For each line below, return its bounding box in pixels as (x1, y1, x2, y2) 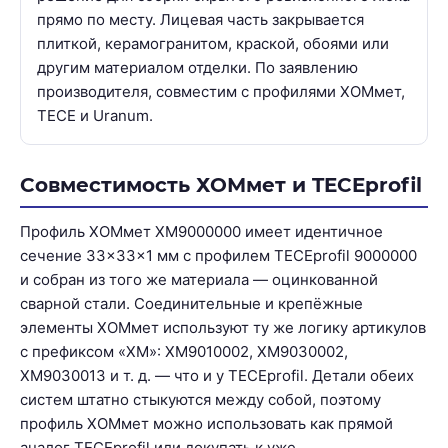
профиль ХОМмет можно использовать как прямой (20, 413, 393, 433)
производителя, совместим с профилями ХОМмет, (37, 81, 405, 101)
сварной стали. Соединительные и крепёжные (20, 293, 363, 313)
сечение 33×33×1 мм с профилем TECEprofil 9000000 (20, 245, 417, 265)
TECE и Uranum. (37, 105, 153, 125)
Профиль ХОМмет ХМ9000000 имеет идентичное (20, 221, 383, 241)
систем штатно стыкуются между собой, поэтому (20, 389, 381, 409)
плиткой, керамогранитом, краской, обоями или (37, 33, 389, 53)
